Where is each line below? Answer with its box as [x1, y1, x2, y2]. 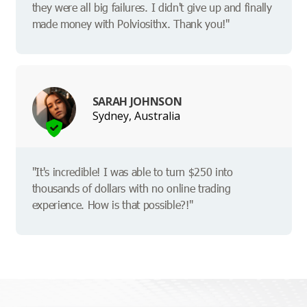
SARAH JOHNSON [92, 93, 182, 109]
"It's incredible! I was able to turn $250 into [32, 164, 233, 180]
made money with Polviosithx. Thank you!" [32, 16, 230, 32]
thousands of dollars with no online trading [32, 181, 231, 196]
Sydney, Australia [92, 108, 180, 123]
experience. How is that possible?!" [32, 197, 193, 212]
